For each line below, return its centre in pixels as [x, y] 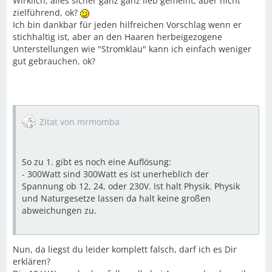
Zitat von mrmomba [80, 122]
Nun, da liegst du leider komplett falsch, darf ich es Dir [125, 249]
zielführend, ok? [46, 12]
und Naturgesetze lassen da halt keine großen [116, 198]
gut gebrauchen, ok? [54, 61]
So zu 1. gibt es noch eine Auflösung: [97, 162]
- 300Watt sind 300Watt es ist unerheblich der [115, 174]
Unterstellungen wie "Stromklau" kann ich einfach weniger [132, 49]
